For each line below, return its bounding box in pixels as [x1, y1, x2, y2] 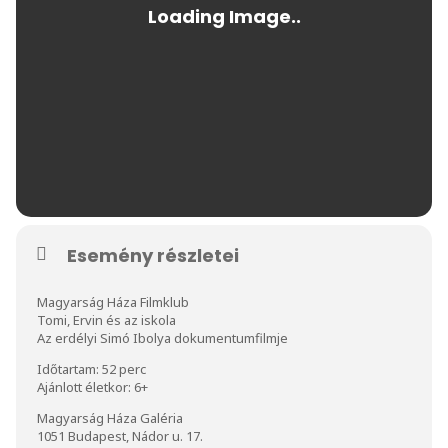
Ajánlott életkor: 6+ [37, 377, 148, 396]
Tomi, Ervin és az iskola [37, 310, 176, 329]
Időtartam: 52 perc [37, 359, 148, 378]
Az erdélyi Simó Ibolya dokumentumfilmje [37, 328, 288, 347]
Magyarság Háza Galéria [37, 408, 183, 427]
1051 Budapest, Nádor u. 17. [37, 426, 203, 445]
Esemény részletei [67, 242, 239, 268]
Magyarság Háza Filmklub [37, 292, 189, 311]
